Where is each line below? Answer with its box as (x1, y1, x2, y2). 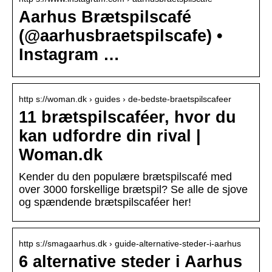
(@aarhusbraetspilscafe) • (19, 27, 222, 46)
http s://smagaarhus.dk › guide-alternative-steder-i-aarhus (19, 239, 241, 249)
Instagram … (19, 46, 120, 64)
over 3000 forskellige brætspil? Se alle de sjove (19, 183, 248, 196)
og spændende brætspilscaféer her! (19, 196, 191, 209)
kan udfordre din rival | (19, 127, 201, 146)
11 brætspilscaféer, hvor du (19, 108, 236, 127)
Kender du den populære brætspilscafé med (19, 171, 232, 183)
